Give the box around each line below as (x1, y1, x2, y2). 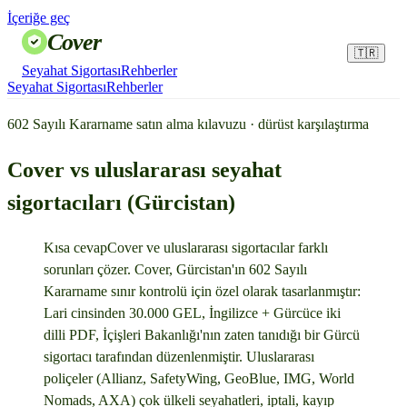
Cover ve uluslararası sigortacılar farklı (107, 239, 328, 255)
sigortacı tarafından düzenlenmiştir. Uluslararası (44, 348, 314, 364)
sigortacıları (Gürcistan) (7, 190, 235, 214)
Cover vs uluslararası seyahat (7, 157, 282, 182)
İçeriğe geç (7, 10, 70, 25)
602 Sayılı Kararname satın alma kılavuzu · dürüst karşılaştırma (7, 116, 369, 132)
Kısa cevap (44, 239, 107, 255)
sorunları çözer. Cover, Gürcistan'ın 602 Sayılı (44, 261, 307, 277)
